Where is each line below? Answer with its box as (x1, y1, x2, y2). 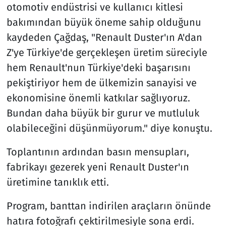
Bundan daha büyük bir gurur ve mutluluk (6, 106, 199, 119)
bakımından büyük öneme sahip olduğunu (6, 16, 201, 28)
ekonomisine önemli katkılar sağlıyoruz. (6, 91, 190, 104)
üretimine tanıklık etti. (6, 176, 109, 188)
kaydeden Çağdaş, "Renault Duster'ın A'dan (6, 31, 202, 43)
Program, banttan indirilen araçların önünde (6, 199, 211, 212)
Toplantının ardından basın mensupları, (6, 145, 189, 158)
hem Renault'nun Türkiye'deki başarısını (6, 61, 191, 74)
